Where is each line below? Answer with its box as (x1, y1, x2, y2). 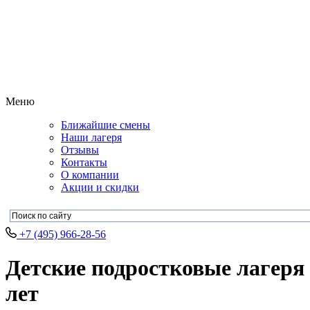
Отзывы (61, 143, 99, 156)
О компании (61, 168, 119, 181)
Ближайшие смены (61, 118, 150, 131)
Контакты (61, 156, 107, 168)
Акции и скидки (61, 181, 139, 193)
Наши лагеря (61, 131, 122, 143)
